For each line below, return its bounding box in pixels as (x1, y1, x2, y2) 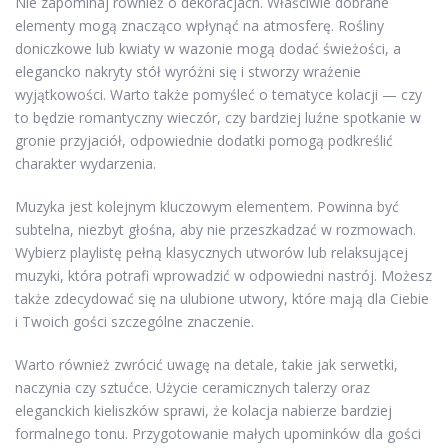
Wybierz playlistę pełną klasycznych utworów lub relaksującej (15, 242, 408, 262)
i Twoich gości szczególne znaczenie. (15, 311, 254, 331)
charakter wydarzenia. (15, 153, 156, 173)
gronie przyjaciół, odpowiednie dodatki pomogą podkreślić (15, 130, 393, 150)
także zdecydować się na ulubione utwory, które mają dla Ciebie (15, 288, 429, 308)
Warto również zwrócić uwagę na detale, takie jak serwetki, (15, 354, 398, 374)
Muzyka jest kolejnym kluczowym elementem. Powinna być (15, 196, 399, 216)
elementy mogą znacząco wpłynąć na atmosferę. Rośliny (15, 15, 384, 35)
